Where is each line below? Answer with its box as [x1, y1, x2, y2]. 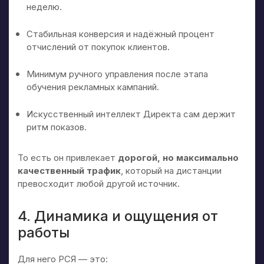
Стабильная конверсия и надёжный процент [27, 28, 214, 39]
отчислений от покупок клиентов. [27, 41, 170, 52]
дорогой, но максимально [118, 151, 239, 163]
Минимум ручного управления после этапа [27, 68, 208, 80]
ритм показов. [27, 121, 87, 133]
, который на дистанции [121, 164, 222, 176]
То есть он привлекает [18, 151, 118, 163]
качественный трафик [18, 164, 121, 176]
